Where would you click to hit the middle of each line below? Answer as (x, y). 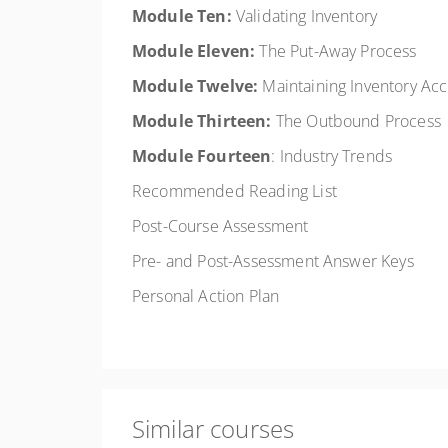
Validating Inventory (304, 16)
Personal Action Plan (206, 296)
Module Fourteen (202, 156)
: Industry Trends (332, 156)
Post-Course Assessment (220, 226)
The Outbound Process (356, 121)
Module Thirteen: (202, 121)
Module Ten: (182, 16)
